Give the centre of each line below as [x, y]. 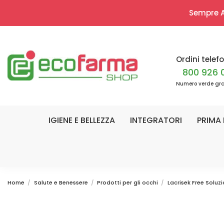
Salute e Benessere [61, 182]
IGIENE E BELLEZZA [82, 120]
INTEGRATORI [156, 120]
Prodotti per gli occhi [128, 182]
